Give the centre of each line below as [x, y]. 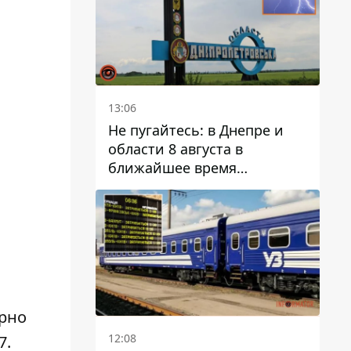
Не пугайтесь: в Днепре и [196, 130]
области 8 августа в [175, 149]
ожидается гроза [166, 187]
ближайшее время [172, 168]
